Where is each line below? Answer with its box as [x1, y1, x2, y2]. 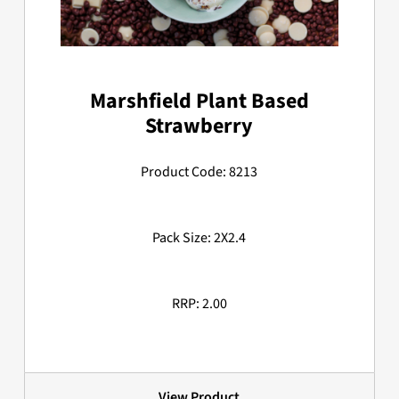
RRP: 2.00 [171, 294, 227, 314]
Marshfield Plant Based [89, 85, 309, 118]
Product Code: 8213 [141, 162, 258, 183]
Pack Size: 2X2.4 [152, 228, 247, 248]
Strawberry [145, 110, 254, 142]
